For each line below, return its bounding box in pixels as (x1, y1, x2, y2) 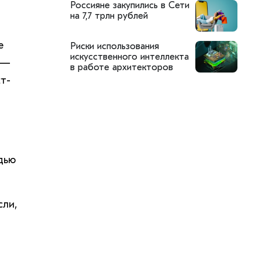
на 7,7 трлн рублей (70, 10, 148, 21)
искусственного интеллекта (70, 51, 189, 62)
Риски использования (70, 40, 159, 51)
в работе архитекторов (70, 61, 173, 73)
